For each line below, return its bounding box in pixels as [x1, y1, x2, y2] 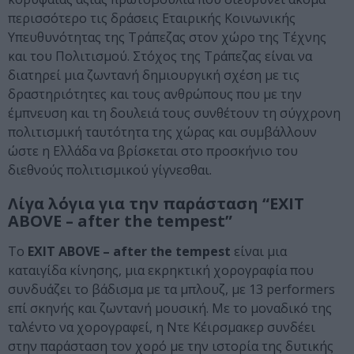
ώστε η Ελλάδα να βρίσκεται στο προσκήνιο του [8, 142, 298, 160]
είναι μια [231, 243, 287, 261]
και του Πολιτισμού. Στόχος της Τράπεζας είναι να [8, 47, 312, 66]
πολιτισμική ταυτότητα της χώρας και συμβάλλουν [8, 123, 317, 141]
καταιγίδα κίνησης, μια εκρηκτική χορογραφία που [8, 262, 314, 280]
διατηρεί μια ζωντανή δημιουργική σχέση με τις [8, 66, 299, 85]
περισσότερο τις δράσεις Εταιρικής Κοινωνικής [8, 9, 296, 28]
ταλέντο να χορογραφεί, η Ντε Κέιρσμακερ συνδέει [8, 318, 315, 337]
